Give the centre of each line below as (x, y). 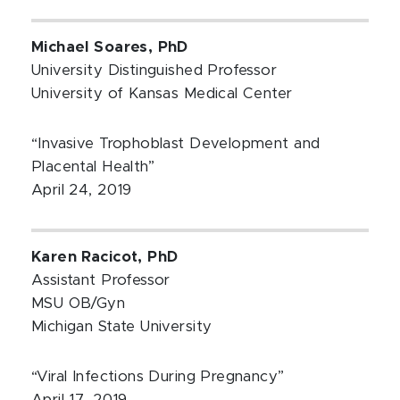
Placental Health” (93, 167)
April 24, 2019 (82, 190)
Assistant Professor (101, 280)
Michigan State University (122, 327)
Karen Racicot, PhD (105, 257)
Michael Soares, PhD (110, 47)
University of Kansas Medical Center (162, 94)
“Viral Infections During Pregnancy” (158, 377)
